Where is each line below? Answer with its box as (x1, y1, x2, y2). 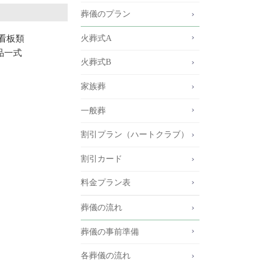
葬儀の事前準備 (81, 227, 139, 236)
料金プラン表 (81, 178, 131, 188)
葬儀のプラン (81, 9, 131, 19)
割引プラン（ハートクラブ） (81, 130, 189, 140)
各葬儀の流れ (81, 251, 131, 261)
